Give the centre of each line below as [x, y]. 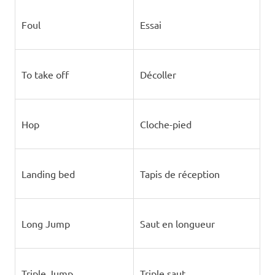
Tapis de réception [180, 174]
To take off [45, 74]
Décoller [158, 74]
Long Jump [45, 223]
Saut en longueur [177, 223]
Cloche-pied [165, 124]
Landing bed [48, 174]
